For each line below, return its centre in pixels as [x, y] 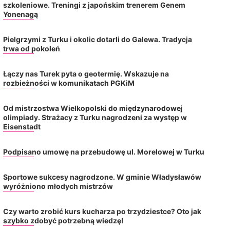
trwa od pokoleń [31, 48]
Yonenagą [20, 14]
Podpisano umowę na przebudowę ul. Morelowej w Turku [103, 151]
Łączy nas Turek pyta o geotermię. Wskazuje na [86, 73]
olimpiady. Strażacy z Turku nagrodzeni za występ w [95, 117]
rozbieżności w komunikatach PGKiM [69, 83]
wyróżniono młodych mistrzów [59, 186]
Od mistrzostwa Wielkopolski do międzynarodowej [93, 108]
